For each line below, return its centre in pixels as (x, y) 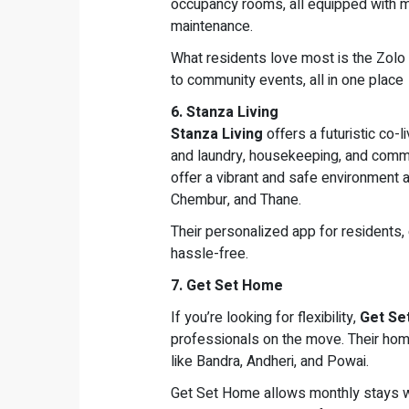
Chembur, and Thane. (236, 200)
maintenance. (212, 27)
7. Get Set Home (227, 286)
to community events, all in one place (287, 81)
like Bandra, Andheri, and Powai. (270, 362)
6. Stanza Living (225, 113)
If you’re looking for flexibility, (265, 318)
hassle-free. (210, 254)
